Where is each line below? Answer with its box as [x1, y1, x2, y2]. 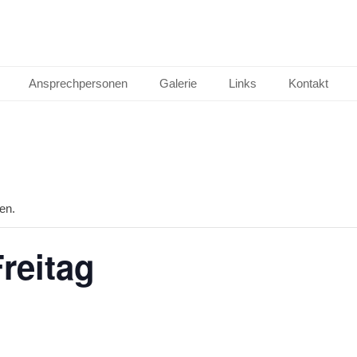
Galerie [159, 76, 197, 90]
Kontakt [288, 76, 328, 90]
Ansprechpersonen [29, 76, 127, 90]
